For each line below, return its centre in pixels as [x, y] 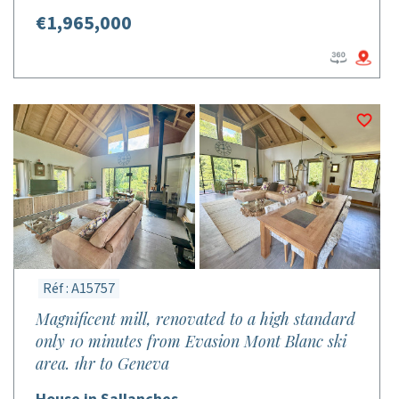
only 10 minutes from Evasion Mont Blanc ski [191, 341]
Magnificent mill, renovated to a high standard [195, 319]
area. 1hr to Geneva [102, 363]
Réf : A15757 [79, 289]
